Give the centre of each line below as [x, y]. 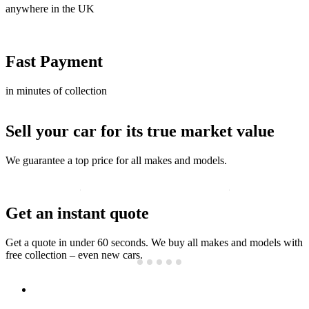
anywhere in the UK [50, 9]
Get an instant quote [77, 213]
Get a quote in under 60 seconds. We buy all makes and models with [154, 242]
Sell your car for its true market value [140, 131]
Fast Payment [54, 62]
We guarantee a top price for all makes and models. [116, 160]
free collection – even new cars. [74, 255]
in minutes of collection [56, 91]
